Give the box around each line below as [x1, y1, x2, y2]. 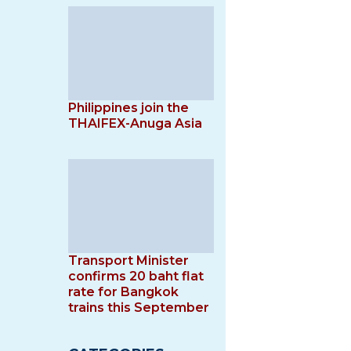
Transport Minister [68, 253, 189, 268]
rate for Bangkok [68, 284, 179, 299]
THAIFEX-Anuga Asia [68, 116, 202, 131]
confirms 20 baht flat [68, 269, 204, 284]
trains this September [68, 300, 209, 315]
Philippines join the [68, 100, 189, 115]
